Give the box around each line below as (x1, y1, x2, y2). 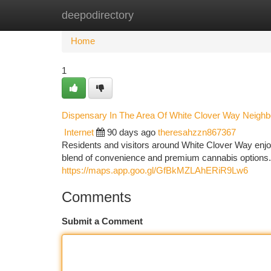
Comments (62, 189, 131, 205)
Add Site (209, 10, 242, 20)
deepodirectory (62, 9, 134, 21)
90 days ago (107, 128, 155, 137)
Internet (64, 128, 94, 137)
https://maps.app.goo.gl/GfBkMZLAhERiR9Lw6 (62, 166, 248, 175)
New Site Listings (122, 10, 191, 20)
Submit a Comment (62, 217, 143, 226)
